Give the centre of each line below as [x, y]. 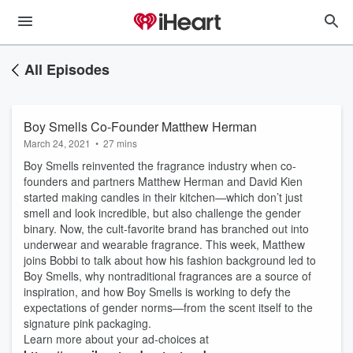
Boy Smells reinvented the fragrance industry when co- [160, 165]
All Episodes [67, 69]
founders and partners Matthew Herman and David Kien [163, 181]
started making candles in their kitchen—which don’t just [163, 197]
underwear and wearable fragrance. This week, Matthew [164, 244]
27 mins [120, 143]
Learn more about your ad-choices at [116, 339]
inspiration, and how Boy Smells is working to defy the [157, 292]
